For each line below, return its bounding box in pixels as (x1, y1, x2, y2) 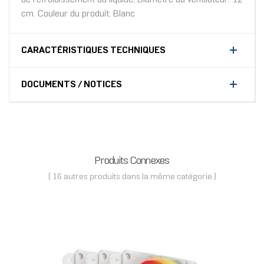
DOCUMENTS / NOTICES (21, 80, 122, 90)
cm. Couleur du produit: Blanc (21, 9, 135, 19)
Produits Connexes (94, 156, 170, 167)
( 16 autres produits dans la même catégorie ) (48, 173, 216, 181)
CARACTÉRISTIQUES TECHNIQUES (21, 46, 166, 55)
